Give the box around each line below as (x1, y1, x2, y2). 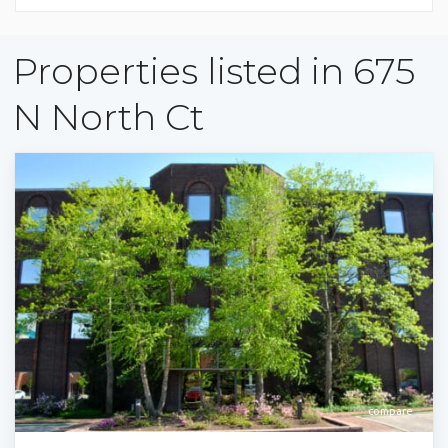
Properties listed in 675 (13, 49, 415, 93)
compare (368, 404, 413, 417)
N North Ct (13, 95, 204, 139)
